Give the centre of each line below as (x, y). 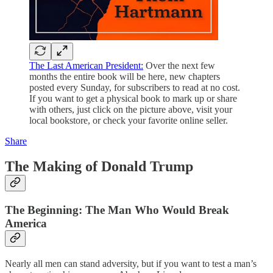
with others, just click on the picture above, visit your (131, 109)
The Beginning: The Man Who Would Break (117, 210)
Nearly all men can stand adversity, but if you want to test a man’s (131, 264)
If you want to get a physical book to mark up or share (133, 98)
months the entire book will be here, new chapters (125, 76)
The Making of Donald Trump (99, 167)
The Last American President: (86, 65)
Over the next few (179, 65)
